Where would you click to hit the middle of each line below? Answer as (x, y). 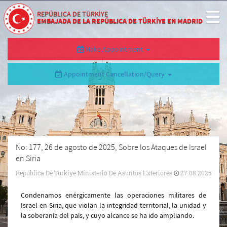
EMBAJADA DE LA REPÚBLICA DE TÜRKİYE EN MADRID (120, 21)
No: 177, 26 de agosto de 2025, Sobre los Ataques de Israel (111, 147)
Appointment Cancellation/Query (115, 74)
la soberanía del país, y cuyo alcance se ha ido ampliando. (107, 215)
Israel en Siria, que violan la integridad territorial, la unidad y (113, 205)
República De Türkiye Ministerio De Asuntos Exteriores (94, 173)
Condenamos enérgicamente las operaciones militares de (113, 195)
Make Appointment (115, 49)
